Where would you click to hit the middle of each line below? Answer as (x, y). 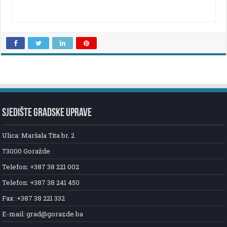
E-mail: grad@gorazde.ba (43, 214)
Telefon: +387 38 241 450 (41, 182)
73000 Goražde (26, 151)
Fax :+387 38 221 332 (34, 198)
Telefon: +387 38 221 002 (41, 166)
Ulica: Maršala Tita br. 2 (39, 135)
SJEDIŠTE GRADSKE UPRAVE (47, 113)
